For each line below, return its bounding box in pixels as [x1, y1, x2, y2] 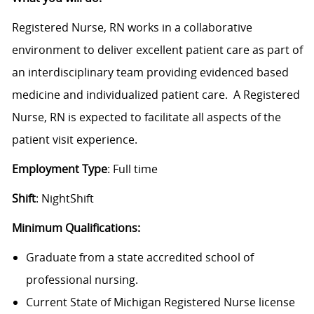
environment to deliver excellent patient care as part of [11, 42, 303, 58]
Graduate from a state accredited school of [25, 250, 254, 266]
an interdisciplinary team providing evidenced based [11, 64, 289, 81]
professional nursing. [25, 272, 138, 288]
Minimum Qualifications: [11, 220, 143, 236]
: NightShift [35, 191, 100, 207]
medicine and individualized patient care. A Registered [11, 87, 300, 103]
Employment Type [11, 161, 107, 177]
